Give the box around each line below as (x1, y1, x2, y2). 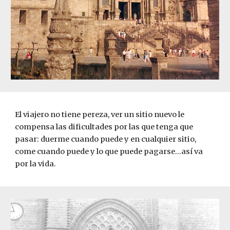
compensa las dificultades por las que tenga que (15, 122, 194, 131)
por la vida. (15, 159, 58, 168)
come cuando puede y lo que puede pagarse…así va (15, 147, 203, 156)
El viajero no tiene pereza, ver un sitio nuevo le (15, 110, 185, 119)
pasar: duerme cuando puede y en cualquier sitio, (15, 135, 197, 144)
